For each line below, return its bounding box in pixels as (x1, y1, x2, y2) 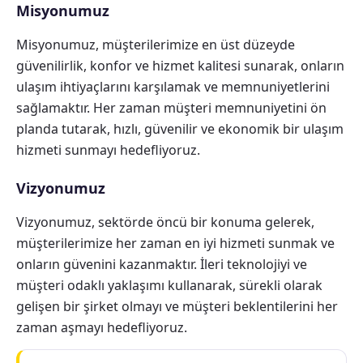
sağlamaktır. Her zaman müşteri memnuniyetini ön (16, 99, 327, 117)
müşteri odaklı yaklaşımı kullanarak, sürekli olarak (16, 276, 322, 294)
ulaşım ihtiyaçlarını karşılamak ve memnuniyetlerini (16, 78, 330, 96)
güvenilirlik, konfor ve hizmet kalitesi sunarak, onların (16, 57, 344, 75)
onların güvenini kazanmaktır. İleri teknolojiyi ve (16, 255, 307, 273)
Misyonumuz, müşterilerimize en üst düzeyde (16, 36, 295, 53)
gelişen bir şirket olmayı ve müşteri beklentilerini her (16, 297, 338, 315)
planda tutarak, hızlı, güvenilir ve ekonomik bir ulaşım (16, 120, 344, 138)
